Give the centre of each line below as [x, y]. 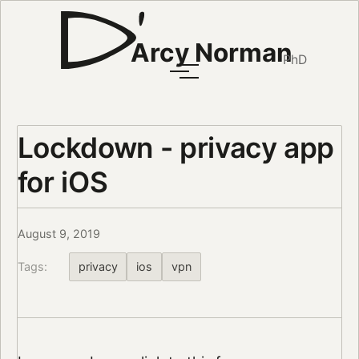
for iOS [63, 182]
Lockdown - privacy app [176, 147]
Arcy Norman [211, 53]
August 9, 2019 [58, 234]
